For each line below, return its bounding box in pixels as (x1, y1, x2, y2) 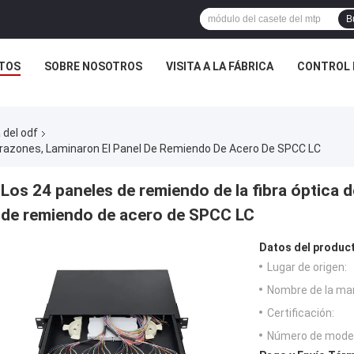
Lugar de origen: (267, 260, 347, 273)
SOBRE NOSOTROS (44, 60, 142, 73)
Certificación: (267, 306, 334, 319)
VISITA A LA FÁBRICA (166, 60, 273, 73)
